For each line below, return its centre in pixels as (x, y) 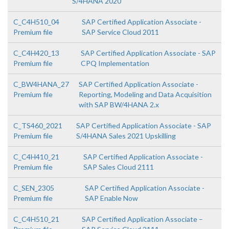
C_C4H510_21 (36, 219)
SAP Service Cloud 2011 (121, 32)
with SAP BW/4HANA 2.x (119, 105)
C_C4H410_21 (36, 157)
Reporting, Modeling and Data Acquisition (145, 95)
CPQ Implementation (115, 63)
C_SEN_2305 (34, 188)
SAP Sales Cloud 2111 (118, 167)
